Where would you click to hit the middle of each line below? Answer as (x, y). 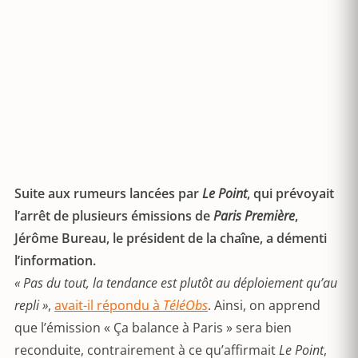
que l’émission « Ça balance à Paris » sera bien (153, 328)
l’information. (55, 261)
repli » (31, 305)
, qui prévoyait (290, 193)
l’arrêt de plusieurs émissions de (114, 216)
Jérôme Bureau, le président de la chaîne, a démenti (171, 238)
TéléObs (185, 305)
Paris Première (254, 216)
